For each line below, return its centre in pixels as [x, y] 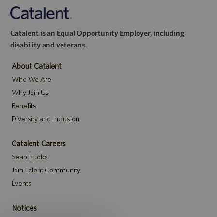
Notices [24, 208]
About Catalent [36, 66]
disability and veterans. [48, 45]
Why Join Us [30, 93]
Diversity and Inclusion [45, 119]
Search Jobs [30, 157]
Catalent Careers [39, 144]
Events [21, 183]
